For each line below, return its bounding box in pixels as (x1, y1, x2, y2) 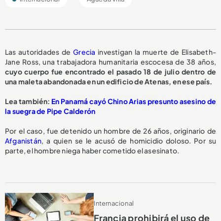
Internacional (94, 199, 134, 208)
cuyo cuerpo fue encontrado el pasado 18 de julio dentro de (5, 67, 216, 76)
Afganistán (5, 136, 41, 146)
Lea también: (5, 97, 52, 106)
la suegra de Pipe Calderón (5, 107, 96, 116)
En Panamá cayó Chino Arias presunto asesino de (51, 97, 216, 106)
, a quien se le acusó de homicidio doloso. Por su (41, 136, 216, 146)
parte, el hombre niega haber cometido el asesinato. (5, 146, 180, 155)
